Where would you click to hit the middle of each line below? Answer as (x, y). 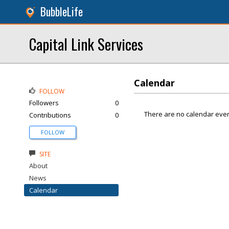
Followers (44, 103)
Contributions (50, 115)
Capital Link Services (86, 44)
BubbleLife (62, 12)
